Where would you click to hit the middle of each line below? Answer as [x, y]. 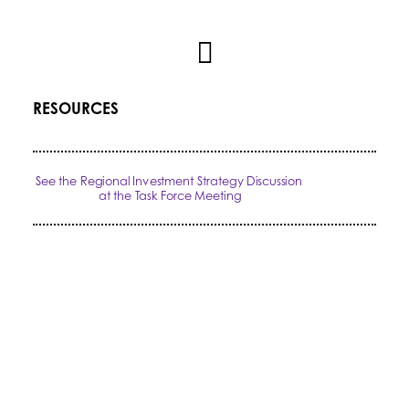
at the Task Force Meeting [170, 195]
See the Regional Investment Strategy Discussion [168, 181]
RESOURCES [76, 108]
